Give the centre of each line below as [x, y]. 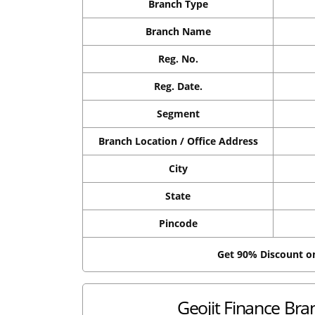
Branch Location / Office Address [178, 141]
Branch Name [178, 32]
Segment [178, 114]
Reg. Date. [178, 86]
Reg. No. [178, 59]
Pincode [178, 224]
